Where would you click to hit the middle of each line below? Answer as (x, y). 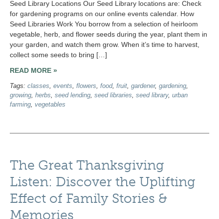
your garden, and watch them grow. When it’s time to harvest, (105, 44)
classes (38, 86)
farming (20, 105)
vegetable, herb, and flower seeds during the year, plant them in (109, 34)
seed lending (73, 96)
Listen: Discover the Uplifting (103, 182)
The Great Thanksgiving (87, 165)
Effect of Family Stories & (88, 199)
